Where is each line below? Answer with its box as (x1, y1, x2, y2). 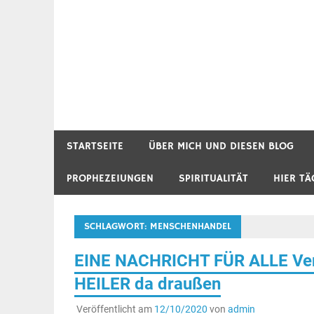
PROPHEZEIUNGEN (67, 171, 153, 185)
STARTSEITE (67, 139, 123, 153)
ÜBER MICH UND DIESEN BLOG (149, 139, 294, 153)
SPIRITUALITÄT (179, 171, 248, 185)
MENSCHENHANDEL (149, 219, 231, 233)
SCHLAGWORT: (83, 219, 150, 233)
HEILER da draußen (74, 273, 221, 294)
